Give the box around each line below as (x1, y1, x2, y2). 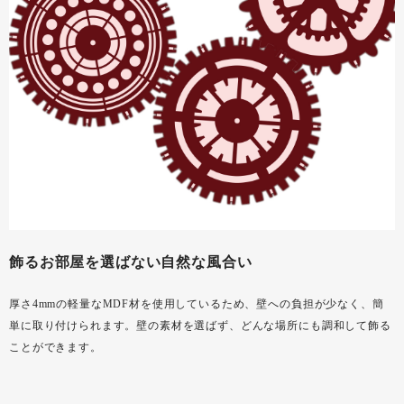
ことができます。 (9, 341, 102, 354)
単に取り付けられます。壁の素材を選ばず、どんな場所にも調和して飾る (9, 319, 391, 333)
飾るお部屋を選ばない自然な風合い (9, 254, 252, 271)
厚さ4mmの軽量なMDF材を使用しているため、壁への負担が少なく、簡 (9, 298, 384, 311)
